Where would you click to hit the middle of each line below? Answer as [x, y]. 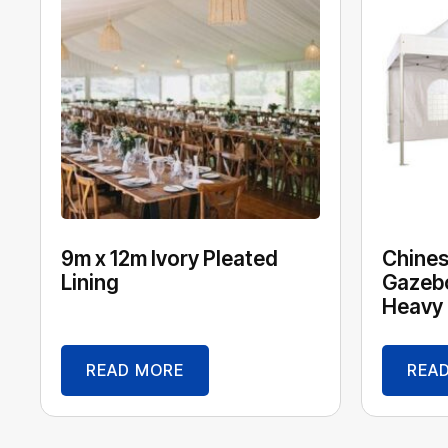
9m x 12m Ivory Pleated [169, 258]
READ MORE [135, 370]
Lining [90, 282]
